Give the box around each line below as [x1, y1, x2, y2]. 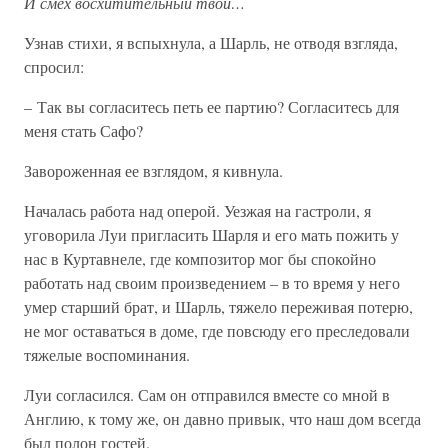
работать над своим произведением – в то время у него [24, 272, 400, 293]
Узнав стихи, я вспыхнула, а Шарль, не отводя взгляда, [24, 32, 398, 53]
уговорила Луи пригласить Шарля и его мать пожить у [24, 224, 399, 245]
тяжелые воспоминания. [24, 344, 190, 365]
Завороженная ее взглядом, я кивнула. [24, 160, 283, 181]
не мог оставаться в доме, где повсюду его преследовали [24, 320, 410, 341]
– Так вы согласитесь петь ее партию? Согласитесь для [24, 96, 399, 117]
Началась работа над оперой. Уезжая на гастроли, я [24, 200, 371, 221]
